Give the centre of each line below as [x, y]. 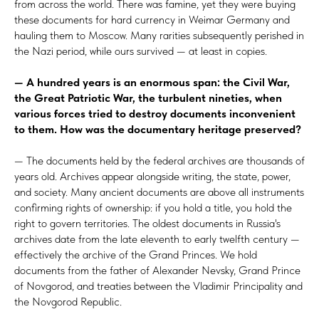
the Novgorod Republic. [68, 301]
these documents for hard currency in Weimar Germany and [152, 19]
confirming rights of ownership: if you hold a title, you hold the [153, 207]
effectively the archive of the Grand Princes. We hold [136, 254]
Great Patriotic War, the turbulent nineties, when [158, 98]
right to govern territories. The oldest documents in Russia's [147, 223]
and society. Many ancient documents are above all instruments [159, 192]
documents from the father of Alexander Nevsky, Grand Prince [157, 270]
